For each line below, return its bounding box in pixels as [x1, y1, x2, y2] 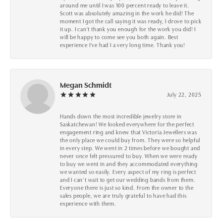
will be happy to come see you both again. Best [60, 33, 178, 41]
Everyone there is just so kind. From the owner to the [60, 183, 194, 192]
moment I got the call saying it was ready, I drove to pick [60, 17, 202, 25]
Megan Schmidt [60, 79, 111, 90]
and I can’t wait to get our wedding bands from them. [60, 175, 196, 184]
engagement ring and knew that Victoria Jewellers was [60, 128, 197, 136]
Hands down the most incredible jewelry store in [60, 112, 182, 120]
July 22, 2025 [166, 90, 202, 99]
